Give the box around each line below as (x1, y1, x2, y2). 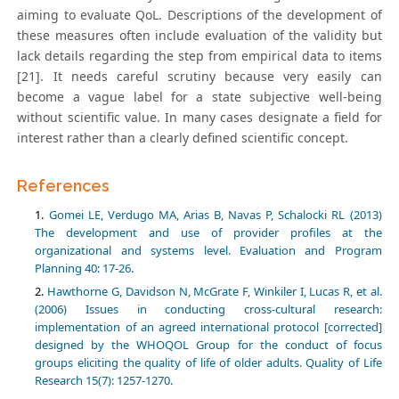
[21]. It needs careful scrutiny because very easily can (17, 68, 382, 85)
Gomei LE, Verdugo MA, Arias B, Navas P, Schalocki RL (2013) (48, 207, 382, 224)
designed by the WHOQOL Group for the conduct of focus (35, 337, 382, 354)
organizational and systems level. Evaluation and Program (35, 242, 382, 259)
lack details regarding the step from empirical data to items (17, 47, 382, 65)
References (17, 176, 110, 196)
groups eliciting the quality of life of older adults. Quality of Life (35, 354, 382, 371)
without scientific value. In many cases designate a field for (17, 109, 382, 126)
